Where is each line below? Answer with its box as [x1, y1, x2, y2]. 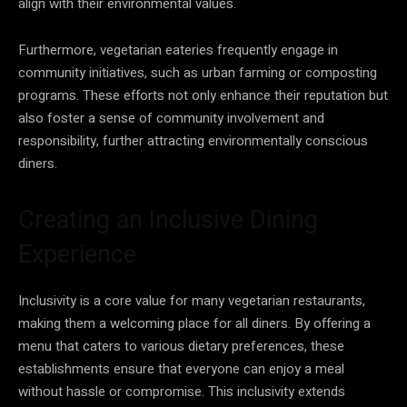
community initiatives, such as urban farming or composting [18, 62, 377, 83]
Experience [18, 239, 136, 269]
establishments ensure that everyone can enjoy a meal [18, 358, 344, 379]
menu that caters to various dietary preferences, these [18, 335, 344, 356]
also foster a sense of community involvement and [18, 107, 324, 128]
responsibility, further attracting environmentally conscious [18, 130, 368, 151]
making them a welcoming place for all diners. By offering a [18, 313, 371, 333]
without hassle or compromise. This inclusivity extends [18, 381, 345, 402]
